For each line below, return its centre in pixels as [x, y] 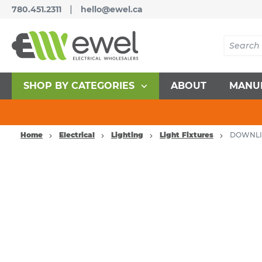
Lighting [127, 135]
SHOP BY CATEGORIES [79, 86]
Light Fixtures [187, 135]
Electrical [77, 135]
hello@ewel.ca [112, 9]
